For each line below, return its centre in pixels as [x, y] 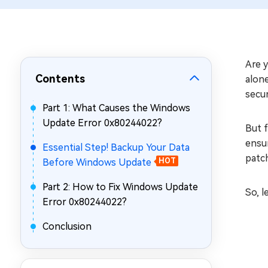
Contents [60, 79]
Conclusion [67, 226]
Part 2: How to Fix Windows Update [120, 187]
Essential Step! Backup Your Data [116, 147]
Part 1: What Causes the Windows [116, 108]
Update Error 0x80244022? [102, 123]
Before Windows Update [97, 162]
